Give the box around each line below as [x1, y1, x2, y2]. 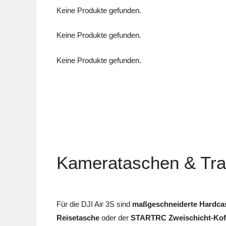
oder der [99, 213, 131, 222]
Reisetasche [56, 213, 99, 222]
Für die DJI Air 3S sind [56, 200, 132, 209]
